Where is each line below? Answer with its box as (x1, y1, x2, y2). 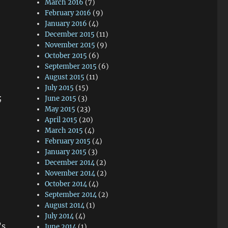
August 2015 (45, 73, 85, 81)
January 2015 (45, 148, 87, 156)
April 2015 (45, 116, 78, 124)
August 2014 (45, 201, 85, 210)
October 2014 (45, 180, 88, 188)
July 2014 (45, 212, 74, 220)
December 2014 (45, 158, 95, 167)
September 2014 (45, 190, 97, 199)
